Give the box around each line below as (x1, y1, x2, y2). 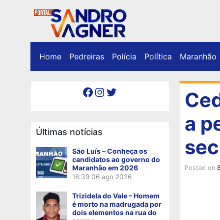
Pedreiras (69, 51, 104, 61)
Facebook (82, 84, 88, 99)
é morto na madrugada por (72, 199, 162, 208)
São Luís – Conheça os (72, 146, 147, 155)
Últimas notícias (36, 126, 103, 137)
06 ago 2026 (91, 172, 132, 181)
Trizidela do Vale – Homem (72, 191, 160, 200)
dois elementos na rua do (72, 208, 157, 217)
